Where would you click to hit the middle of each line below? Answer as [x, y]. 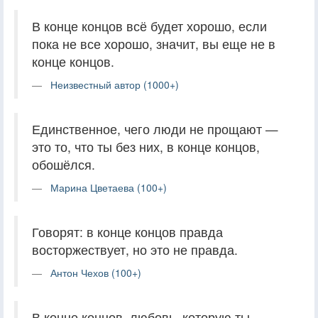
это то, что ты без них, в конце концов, [146, 147]
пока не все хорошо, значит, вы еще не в [154, 44]
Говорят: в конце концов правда [127, 232]
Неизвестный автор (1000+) [115, 85]
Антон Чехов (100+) [96, 273]
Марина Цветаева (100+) [109, 188]
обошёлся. [64, 165]
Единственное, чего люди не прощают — [155, 129]
